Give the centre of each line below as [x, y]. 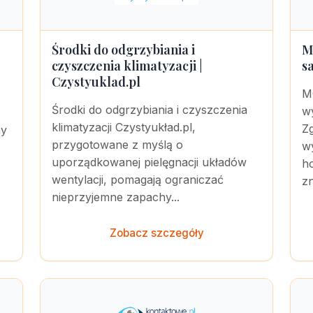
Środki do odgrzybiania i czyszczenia [150, 110]
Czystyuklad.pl [96, 82]
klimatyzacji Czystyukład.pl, [124, 127]
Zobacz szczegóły [156, 233]
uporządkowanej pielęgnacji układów [149, 162]
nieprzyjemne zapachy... [116, 197]
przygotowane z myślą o [117, 145]
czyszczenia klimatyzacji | [127, 66]
